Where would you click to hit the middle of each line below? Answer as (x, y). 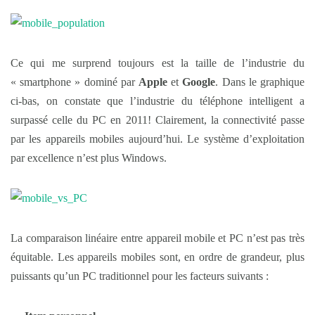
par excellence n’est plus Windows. (89, 157)
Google (199, 82)
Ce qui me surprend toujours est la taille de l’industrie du (157, 63)
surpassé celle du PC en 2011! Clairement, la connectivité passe (157, 120)
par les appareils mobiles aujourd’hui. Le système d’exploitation (157, 139)
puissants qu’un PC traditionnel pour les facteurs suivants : (140, 276)
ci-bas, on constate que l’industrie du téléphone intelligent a (157, 101)
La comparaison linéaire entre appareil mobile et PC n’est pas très (157, 238)
